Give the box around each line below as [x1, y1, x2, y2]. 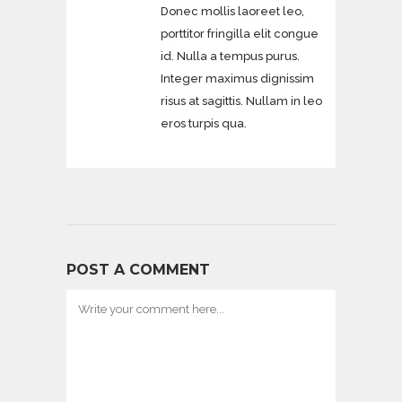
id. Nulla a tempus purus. [161, 48, 300, 63]
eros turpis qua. [161, 116, 247, 130]
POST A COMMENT [66, 260, 210, 278]
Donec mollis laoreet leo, [161, 4, 304, 18]
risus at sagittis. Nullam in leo [161, 93, 322, 108]
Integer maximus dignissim [161, 71, 314, 85]
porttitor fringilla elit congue [161, 26, 319, 40]
